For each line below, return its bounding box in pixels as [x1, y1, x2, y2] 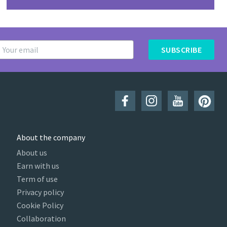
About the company [17, 132, 86, 143]
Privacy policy [17, 187, 64, 198]
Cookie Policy [17, 200, 64, 211]
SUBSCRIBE [161, 45, 202, 55]
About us [17, 147, 48, 158]
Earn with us [17, 161, 60, 171]
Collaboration [17, 213, 66, 224]
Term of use [17, 174, 58, 184]
